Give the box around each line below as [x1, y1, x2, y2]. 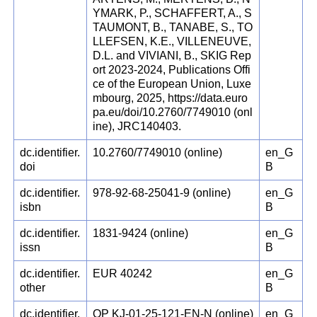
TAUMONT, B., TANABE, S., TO [93, 21, 253, 34]
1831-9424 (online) [93, 227, 189, 240]
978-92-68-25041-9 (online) [93, 187, 231, 200]
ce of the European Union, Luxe [93, 78, 252, 91]
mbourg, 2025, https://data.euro [93, 92, 248, 105]
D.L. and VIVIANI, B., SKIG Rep [93, 50, 252, 62]
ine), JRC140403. [93, 120, 182, 133]
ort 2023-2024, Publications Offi [93, 64, 251, 76]
